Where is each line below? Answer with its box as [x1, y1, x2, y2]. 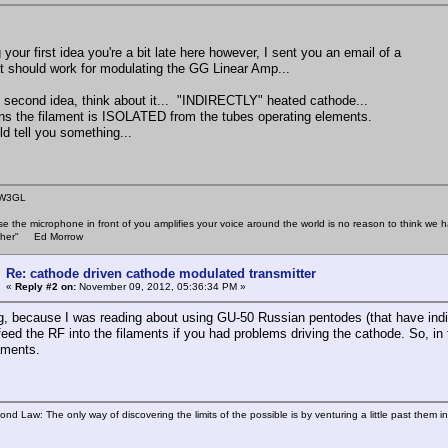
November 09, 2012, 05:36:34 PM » [76, 280, 246, 292]
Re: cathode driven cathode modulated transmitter [6, 265, 316, 281]
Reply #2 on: [15, 280, 76, 292]
